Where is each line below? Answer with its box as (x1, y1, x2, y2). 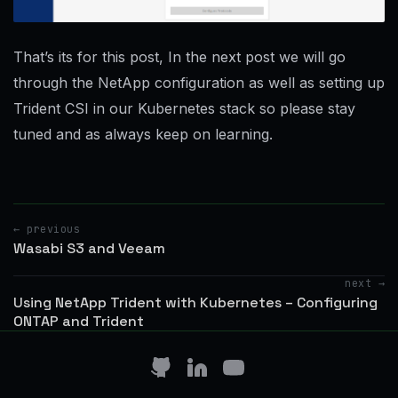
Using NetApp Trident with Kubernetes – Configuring (13, 293, 378, 313)
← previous (13, 222, 80, 236)
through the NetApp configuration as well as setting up (13, 74, 385, 92)
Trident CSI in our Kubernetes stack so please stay (13, 99, 355, 118)
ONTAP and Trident (13, 312, 144, 331)
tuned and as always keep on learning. (13, 125, 273, 144)
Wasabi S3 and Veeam (13, 239, 165, 259)
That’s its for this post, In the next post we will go (13, 48, 346, 67)
